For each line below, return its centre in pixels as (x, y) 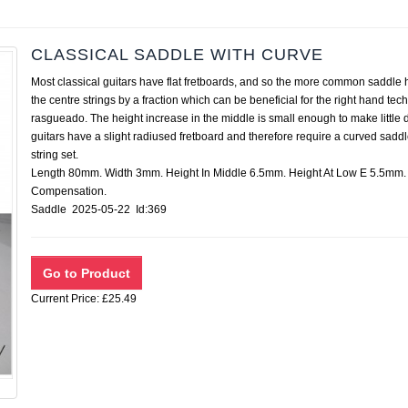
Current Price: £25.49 (84, 299)
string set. (55, 155)
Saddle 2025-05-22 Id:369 (104, 209)
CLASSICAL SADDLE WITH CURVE (177, 55)
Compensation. (69, 191)
